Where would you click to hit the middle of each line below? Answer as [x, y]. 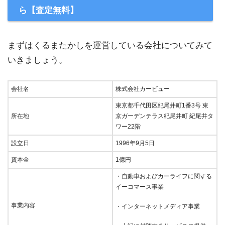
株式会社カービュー [143, 89]
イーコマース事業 [140, 187]
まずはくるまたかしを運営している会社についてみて [110, 46]
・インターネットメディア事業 [158, 207]
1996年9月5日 [135, 143]
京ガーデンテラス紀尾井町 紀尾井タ [164, 116]
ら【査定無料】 [49, 11]
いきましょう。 [37, 60]
